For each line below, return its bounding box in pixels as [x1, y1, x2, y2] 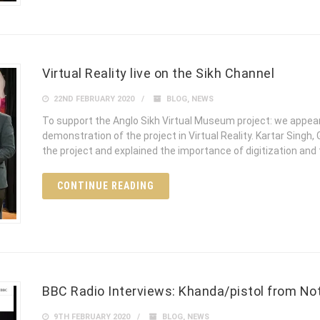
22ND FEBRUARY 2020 [51, 94, 134, 104]
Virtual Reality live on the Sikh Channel [42, 66, 274, 81]
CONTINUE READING [57, 180, 154, 192]
